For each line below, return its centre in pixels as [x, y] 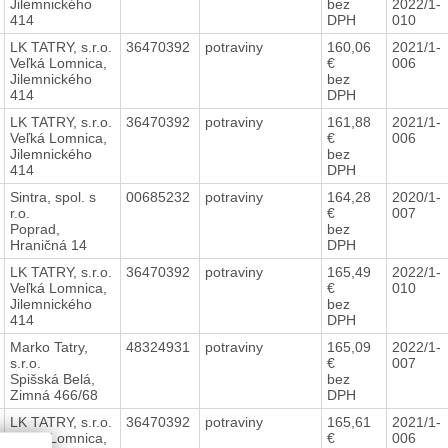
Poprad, [34, 228]
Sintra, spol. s [52, 196]
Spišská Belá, [52, 378]
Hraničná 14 [48, 244]
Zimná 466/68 [53, 394]
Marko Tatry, [48, 346]
